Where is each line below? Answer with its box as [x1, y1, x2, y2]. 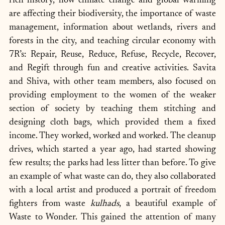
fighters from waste [9, 199, 91, 208]
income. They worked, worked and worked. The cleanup [9, 132, 216, 141]
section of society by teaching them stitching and [9, 104, 216, 114]
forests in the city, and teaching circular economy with [9, 37, 216, 46]
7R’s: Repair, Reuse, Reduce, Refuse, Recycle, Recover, [9, 50, 216, 59]
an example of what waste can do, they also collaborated [9, 172, 216, 181]
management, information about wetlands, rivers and [9, 23, 216, 32]
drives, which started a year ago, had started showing [9, 145, 216, 154]
